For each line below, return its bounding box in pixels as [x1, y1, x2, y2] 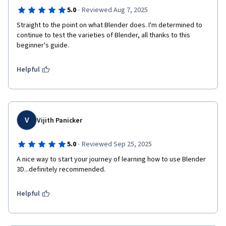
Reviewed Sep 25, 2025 [81, 139, 152, 149]
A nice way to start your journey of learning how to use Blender [17, 154, 206, 164]
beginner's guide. [17, 40, 69, 50]
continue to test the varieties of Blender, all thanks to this [17, 30, 190, 40]
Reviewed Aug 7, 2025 [81, 5, 148, 15]
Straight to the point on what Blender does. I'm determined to [17, 20, 202, 30]
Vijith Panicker [37, 116, 83, 126]
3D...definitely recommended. [17, 164, 105, 175]
